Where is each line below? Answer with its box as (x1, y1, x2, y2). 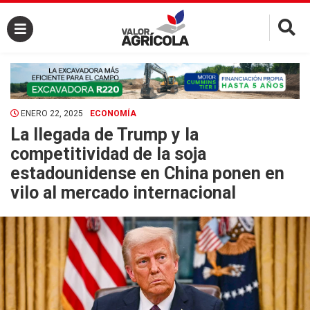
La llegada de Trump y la (10, 124, 199, 145)
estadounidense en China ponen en (10, 163, 284, 183)
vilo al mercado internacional (10, 182, 236, 203)
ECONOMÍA (90, 108, 136, 118)
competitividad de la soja (10, 143, 206, 164)
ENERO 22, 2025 (19, 108, 83, 118)
